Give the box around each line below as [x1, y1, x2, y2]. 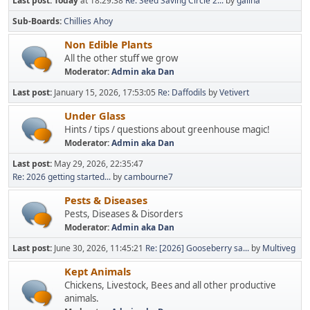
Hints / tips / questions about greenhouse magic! [64, 123, 270, 136]
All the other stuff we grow [64, 52, 178, 64]
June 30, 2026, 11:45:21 [54, 242, 145, 254]
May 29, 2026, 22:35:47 [54, 158, 143, 170]
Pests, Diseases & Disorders [64, 208, 183, 220]
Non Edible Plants [64, 37, 152, 51]
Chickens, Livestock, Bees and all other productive [64, 279, 276, 291]
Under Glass [64, 109, 125, 122]
